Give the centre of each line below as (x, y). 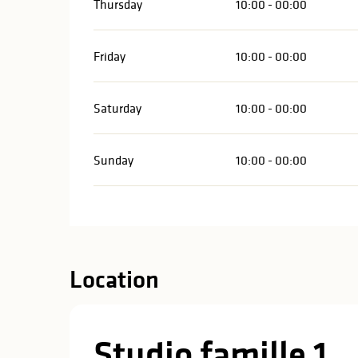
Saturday (118, 107)
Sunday (114, 159)
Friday (110, 56)
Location (114, 279)
